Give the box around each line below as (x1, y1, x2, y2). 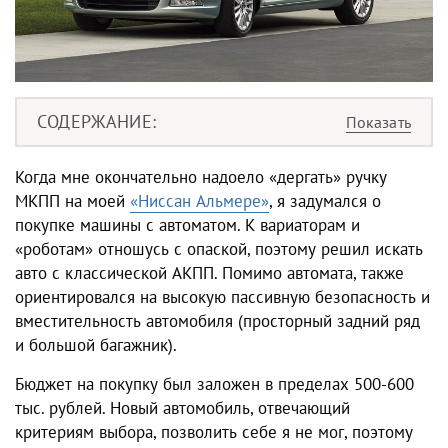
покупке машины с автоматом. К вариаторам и (15, 214, 360, 236)
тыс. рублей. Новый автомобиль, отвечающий (15, 397, 350, 419)
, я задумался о (269, 190, 381, 212)
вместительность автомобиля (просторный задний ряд (15, 310, 420, 332)
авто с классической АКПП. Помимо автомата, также (15, 262, 404, 284)
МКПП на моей (15, 190, 130, 212)
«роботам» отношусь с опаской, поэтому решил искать (15, 238, 423, 260)
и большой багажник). (15, 334, 177, 356)
